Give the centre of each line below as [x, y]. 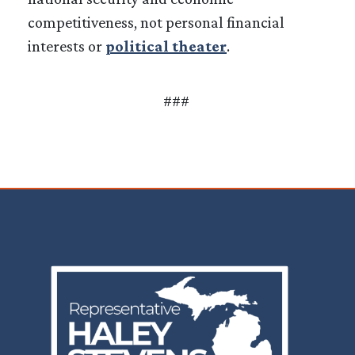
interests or [67, 46]
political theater [166, 46]
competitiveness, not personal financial [156, 22]
